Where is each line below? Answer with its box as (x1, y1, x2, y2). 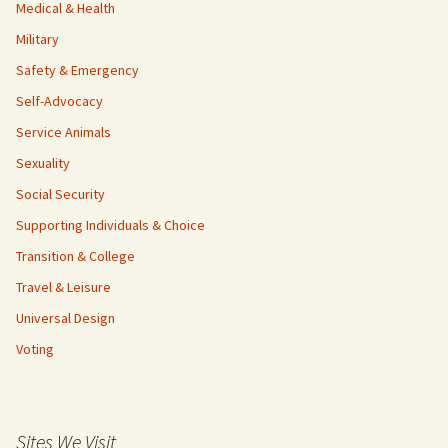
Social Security (16, 185, 105, 203)
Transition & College (16, 247, 135, 265)
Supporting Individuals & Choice (16, 216, 205, 234)
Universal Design (16, 309, 115, 327)
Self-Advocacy (16, 92, 103, 110)
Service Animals (16, 123, 111, 141)
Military (16, 30, 59, 48)
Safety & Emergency (16, 61, 139, 79)
